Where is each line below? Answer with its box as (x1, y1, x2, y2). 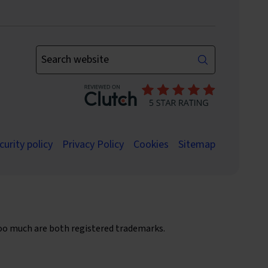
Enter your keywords (35, 45, 127, 60)
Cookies (133, 137, 169, 153)
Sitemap (178, 137, 215, 153)
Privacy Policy (62, 137, 124, 153)
